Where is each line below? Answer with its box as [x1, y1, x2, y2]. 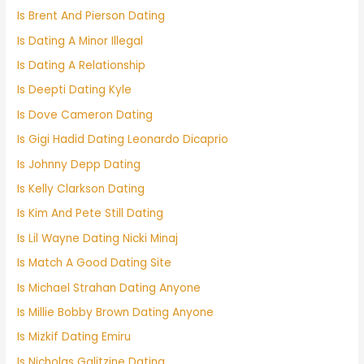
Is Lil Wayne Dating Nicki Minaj [17, 230, 179, 246]
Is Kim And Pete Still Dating [17, 206, 164, 222]
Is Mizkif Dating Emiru [17, 329, 132, 345]
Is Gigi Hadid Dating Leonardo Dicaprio [17, 132, 229, 148]
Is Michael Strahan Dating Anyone [17, 279, 201, 296]
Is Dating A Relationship [17, 58, 146, 73]
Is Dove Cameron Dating [17, 106, 154, 123]
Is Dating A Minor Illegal [17, 32, 144, 49]
